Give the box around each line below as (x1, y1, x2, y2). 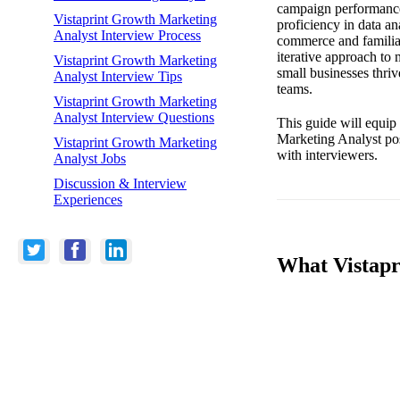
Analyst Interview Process (54, 27, 201, 43)
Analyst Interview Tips (54, 68, 182, 84)
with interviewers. (277, 146, 378, 162)
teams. (277, 80, 312, 96)
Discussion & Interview (54, 175, 187, 191)
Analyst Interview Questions (54, 109, 214, 125)
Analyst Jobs (54, 150, 126, 166)
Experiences (54, 191, 122, 207)
